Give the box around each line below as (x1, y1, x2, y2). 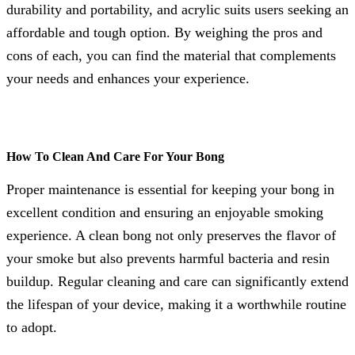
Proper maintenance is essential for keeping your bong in (6, 181, 334, 197)
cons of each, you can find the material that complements (6, 47, 336, 63)
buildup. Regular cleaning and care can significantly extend (6, 273, 349, 289)
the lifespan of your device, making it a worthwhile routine (6, 296, 346, 312)
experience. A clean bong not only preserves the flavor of (6, 227, 336, 243)
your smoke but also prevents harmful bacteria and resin (6, 250, 330, 266)
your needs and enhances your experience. (6, 70, 250, 86)
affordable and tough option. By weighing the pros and (6, 24, 323, 40)
